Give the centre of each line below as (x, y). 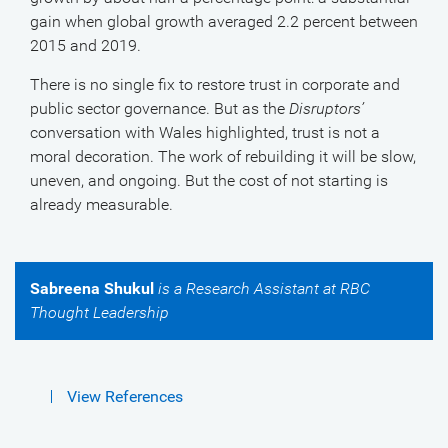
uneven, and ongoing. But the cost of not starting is (209, 180)
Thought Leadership (99, 312)
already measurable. (101, 204)
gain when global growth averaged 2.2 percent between (224, 21)
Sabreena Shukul (92, 288)
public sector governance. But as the (159, 108)
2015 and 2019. (85, 45)
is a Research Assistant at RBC (262, 288)
